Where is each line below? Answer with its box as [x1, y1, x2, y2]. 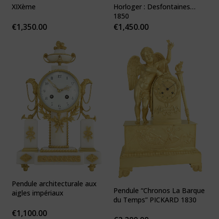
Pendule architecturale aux [12, 178, 97, 188]
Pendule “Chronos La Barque [113, 185, 205, 195]
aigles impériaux [12, 188, 64, 197]
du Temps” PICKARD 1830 [113, 195, 197, 204]
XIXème [12, 2, 36, 12]
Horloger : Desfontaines [113, 2, 190, 12]
